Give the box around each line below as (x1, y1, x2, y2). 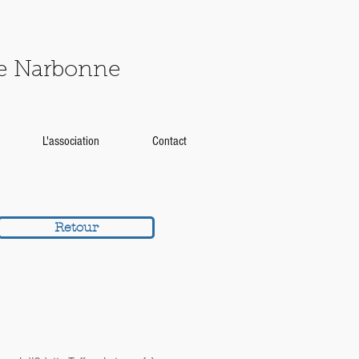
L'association (42, 134, 99, 148)
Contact (152, 134, 187, 148)
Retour (54, 220, 99, 235)
